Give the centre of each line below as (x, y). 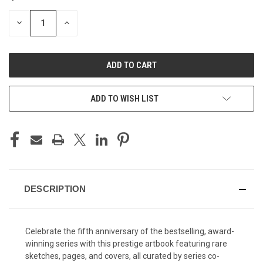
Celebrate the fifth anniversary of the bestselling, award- (130, 231)
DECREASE (35, 23)
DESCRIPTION (55, 188)
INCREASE (81, 23)
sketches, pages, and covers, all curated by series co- (122, 256)
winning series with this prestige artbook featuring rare (126, 243)
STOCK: (22, 11)
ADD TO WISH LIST (124, 98)
